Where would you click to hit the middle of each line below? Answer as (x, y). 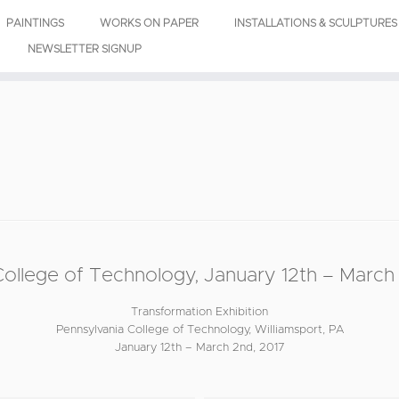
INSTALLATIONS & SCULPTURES (315, 23)
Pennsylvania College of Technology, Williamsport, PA (199, 330)
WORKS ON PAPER (149, 23)
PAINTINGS (35, 23)
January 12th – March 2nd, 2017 (199, 348)
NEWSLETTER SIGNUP (84, 49)
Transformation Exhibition (199, 312)
